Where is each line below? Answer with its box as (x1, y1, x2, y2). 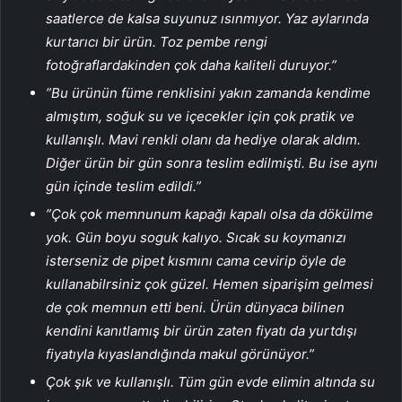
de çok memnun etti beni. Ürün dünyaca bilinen (46, 298, 345, 316)
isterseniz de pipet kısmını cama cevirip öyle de (46, 251, 346, 269)
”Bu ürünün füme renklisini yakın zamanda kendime (46, 83, 371, 101)
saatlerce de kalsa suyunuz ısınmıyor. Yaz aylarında (46, 9, 369, 27)
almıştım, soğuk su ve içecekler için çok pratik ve (46, 107, 354, 125)
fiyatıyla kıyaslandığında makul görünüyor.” (46, 345, 314, 363)
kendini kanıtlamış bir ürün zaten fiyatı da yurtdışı (46, 321, 357, 339)
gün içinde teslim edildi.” (46, 177, 201, 195)
